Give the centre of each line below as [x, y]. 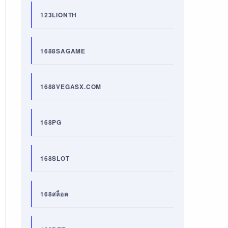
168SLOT [55, 158]
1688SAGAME [63, 51]
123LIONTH [59, 15]
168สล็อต [54, 194]
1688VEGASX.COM [71, 86]
